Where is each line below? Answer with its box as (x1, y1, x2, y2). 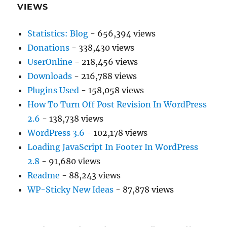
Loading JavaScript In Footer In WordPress (27, 142, 199, 152)
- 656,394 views (88, 28, 156, 39)
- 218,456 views (72, 57, 138, 67)
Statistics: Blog (27, 28, 89, 39)
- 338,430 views (69, 43, 135, 53)
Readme (27, 170, 60, 180)
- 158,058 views (79, 85, 144, 95)
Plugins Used (27, 85, 80, 95)
